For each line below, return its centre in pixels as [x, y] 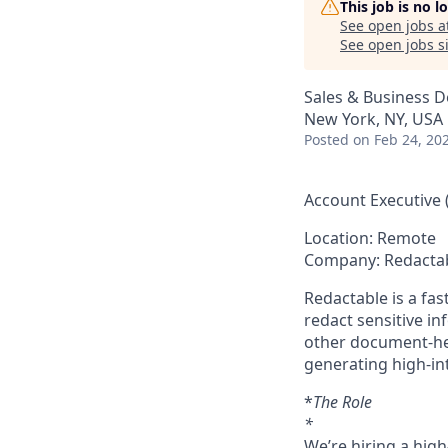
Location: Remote [370, 238]
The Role [342, 402]
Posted [326, 139]
